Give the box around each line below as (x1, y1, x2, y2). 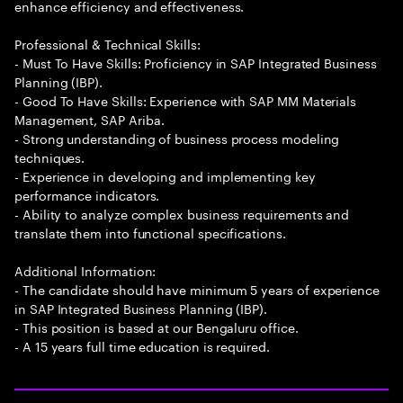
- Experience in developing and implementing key (14, 166, 316, 185)
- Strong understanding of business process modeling (14, 128, 340, 148)
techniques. (14, 147, 85, 166)
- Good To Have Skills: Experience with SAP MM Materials (14, 90, 357, 110)
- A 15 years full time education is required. (14, 336, 270, 355)
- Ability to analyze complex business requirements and (14, 203, 350, 223)
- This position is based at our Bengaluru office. (14, 317, 299, 336)
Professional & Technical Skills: (14, 33, 201, 53)
